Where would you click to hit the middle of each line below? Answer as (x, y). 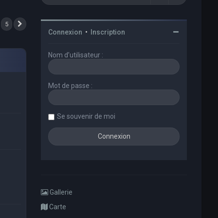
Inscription (108, 32)
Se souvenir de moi (86, 116)
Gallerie (61, 192)
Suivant (37, 26)
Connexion (65, 32)
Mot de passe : (71, 86)
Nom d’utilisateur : (76, 55)
